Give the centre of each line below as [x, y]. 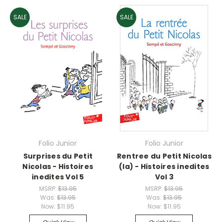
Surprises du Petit [58, 156]
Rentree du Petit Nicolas [164, 156]
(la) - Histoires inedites [164, 166]
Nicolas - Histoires [58, 166]
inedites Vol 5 [58, 177]
